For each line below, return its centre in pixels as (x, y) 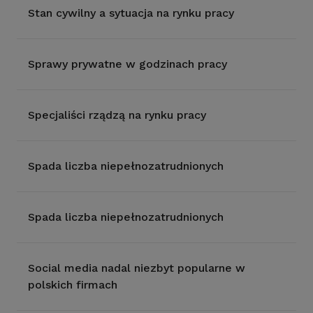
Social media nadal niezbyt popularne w (137, 268)
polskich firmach (73, 285)
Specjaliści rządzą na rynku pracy (117, 115)
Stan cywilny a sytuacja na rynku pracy (131, 13)
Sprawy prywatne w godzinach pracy (128, 64)
